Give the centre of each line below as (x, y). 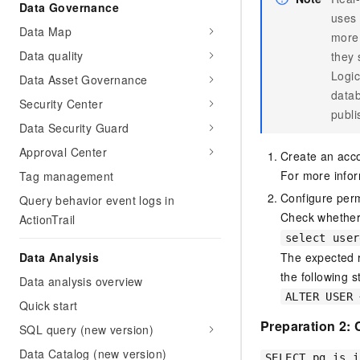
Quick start (49, 305)
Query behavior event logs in (97, 200)
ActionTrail (47, 219)
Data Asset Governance (84, 80)
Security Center (61, 104)
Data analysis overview (81, 281)
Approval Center (63, 152)
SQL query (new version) (87, 329)
